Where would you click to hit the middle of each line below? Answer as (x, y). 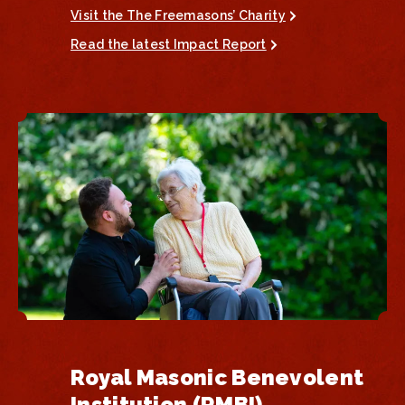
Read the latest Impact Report (169, 44)
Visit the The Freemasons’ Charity (178, 15)
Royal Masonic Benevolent (217, 377)
